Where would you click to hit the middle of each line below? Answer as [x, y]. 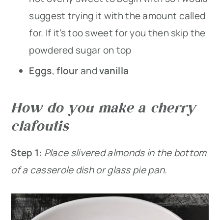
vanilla [114, 70]
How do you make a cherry [103, 107]
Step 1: [27, 152]
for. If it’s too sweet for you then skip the [117, 33]
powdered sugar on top [80, 50]
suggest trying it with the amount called [117, 15]
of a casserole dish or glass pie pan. [89, 170]
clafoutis [40, 125]
